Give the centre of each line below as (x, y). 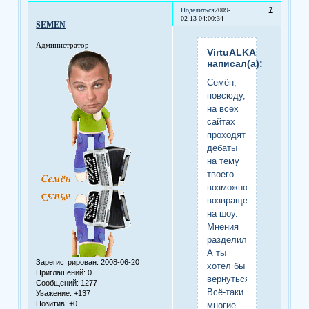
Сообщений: (58, 283)
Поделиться (198, 10)
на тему (223, 161)
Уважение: (54, 293)
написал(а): (235, 63)
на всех (222, 108)
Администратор (63, 45)
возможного (231, 187)
